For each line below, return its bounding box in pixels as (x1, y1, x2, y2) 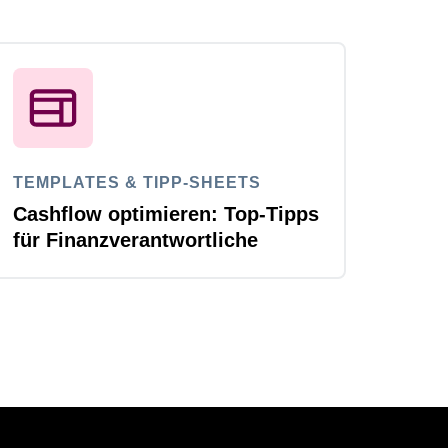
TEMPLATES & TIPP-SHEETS (13, 174, 262, 192)
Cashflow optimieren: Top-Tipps (13, 203, 320, 226)
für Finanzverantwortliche (13, 229, 259, 252)
